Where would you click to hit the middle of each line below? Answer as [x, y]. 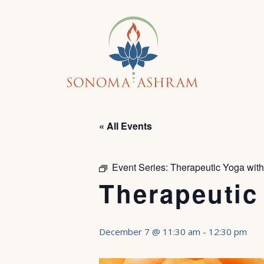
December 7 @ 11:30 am [150, 232]
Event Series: [141, 167]
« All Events [126, 126]
